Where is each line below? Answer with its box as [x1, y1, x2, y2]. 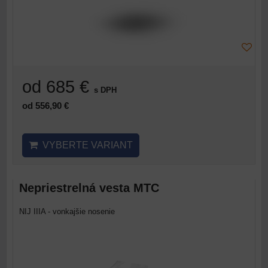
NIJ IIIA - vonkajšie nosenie [19, 207, 115, 216]
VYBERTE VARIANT [38, 140, 133, 150]
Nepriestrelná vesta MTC [19, 181, 159, 194]
